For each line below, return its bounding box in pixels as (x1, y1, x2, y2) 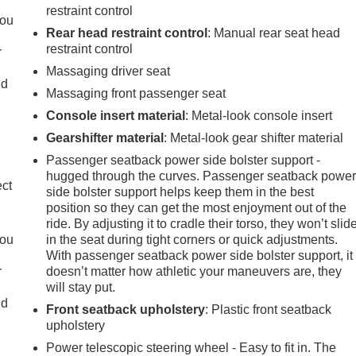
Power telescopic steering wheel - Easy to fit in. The (46, 340, 337, 354)
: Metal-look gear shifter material (164, 130, 344, 145)
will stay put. (46, 280, 116, 294)
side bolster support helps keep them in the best (46, 184, 315, 199)
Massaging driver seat (46, 64, 171, 78)
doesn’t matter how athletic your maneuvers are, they (46, 264, 342, 278)
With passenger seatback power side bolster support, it (46, 248, 354, 262)
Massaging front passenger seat (46, 86, 226, 100)
